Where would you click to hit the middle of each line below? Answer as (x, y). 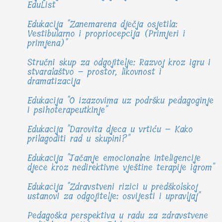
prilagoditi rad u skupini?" (79, 139)
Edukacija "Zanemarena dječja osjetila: (102, 25)
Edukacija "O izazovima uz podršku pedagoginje (120, 101)
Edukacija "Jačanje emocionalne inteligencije (114, 158)
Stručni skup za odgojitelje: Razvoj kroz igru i (119, 63)
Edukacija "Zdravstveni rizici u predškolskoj (112, 187)
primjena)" (47, 43)
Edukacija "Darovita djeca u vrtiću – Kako (110, 130)
